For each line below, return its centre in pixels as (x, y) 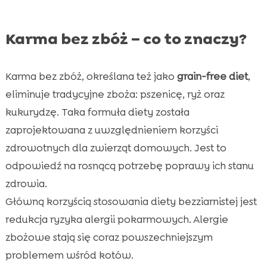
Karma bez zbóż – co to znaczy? (126, 38)
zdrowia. (26, 183)
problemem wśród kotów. (69, 255)
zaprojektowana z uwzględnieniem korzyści (111, 130)
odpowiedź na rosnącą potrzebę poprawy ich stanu (129, 165)
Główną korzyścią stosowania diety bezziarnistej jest (131, 201)
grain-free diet (212, 76)
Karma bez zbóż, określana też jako (91, 76)
